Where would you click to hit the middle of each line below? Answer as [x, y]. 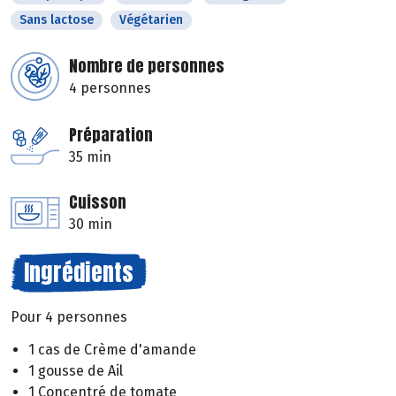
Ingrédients [79, 273]
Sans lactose [57, 20]
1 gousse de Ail [76, 371]
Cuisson [98, 202]
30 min [91, 225]
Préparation [111, 135]
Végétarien [151, 20]
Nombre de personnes [147, 66]
